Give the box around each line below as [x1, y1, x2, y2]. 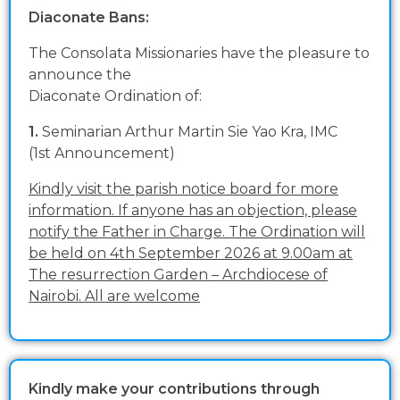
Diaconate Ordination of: [29, 87, 202, 105]
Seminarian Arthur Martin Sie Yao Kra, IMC [38, 123, 337, 141]
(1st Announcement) [29, 145, 175, 162]
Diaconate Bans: [29, 9, 149, 27]
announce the [29, 66, 131, 84]
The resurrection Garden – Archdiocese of [29, 266, 328, 284]
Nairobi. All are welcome [29, 287, 200, 305]
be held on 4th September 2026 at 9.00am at [29, 245, 353, 262]
